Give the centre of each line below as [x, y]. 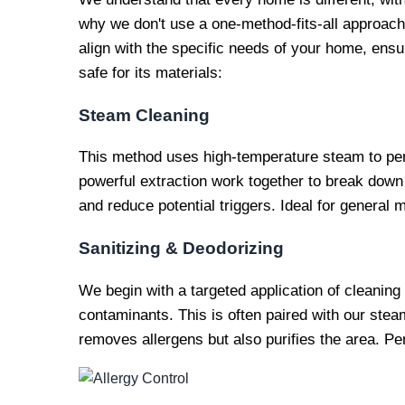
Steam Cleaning [144, 115]
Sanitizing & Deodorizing [181, 249]
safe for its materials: [151, 73]
